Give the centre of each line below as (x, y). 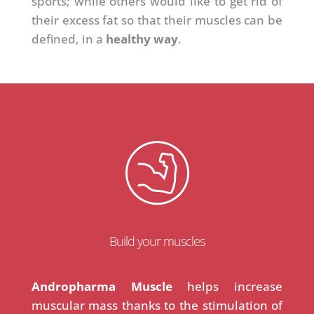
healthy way (142, 39)
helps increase (227, 286)
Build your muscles (157, 241)
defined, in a (68, 39)
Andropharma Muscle (102, 286)
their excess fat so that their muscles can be (157, 20)
